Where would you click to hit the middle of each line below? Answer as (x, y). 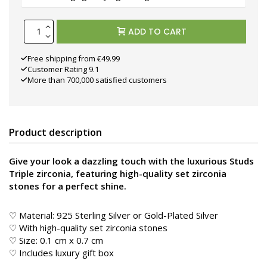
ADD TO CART (157, 31)
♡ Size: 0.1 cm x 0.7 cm (56, 240)
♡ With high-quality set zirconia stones (88, 227)
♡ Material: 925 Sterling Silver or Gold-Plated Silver (114, 215)
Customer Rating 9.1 (63, 69)
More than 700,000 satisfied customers (97, 80)
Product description (55, 132)
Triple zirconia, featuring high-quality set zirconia (118, 173)
